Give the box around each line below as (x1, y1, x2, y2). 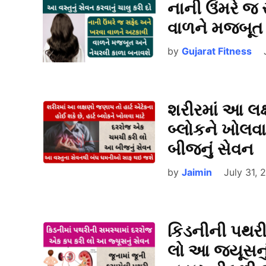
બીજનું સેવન (167, 138, 254, 159)
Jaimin (182, 166, 212, 178)
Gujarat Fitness (182, 45, 252, 57)
